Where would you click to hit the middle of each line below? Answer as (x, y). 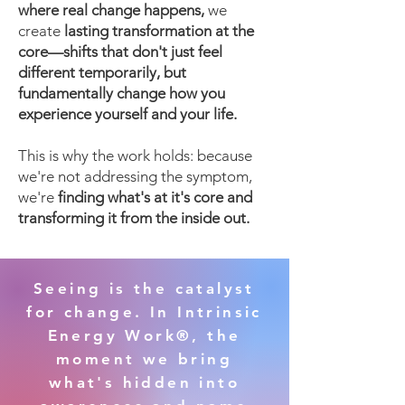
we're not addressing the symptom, (135, 176)
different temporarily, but (102, 72)
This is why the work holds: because (135, 155)
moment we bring (144, 359)
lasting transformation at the (157, 31)
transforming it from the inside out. (134, 218)
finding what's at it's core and (153, 197)
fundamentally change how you (122, 93)
